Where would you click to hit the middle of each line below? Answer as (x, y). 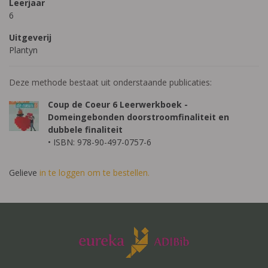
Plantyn (23, 50)
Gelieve (24, 173)
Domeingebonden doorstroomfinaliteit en (138, 117)
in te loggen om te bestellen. (95, 173)
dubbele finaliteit (85, 130)
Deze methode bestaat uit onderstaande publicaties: (110, 82)
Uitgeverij (30, 37)
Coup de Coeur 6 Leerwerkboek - (118, 104)
